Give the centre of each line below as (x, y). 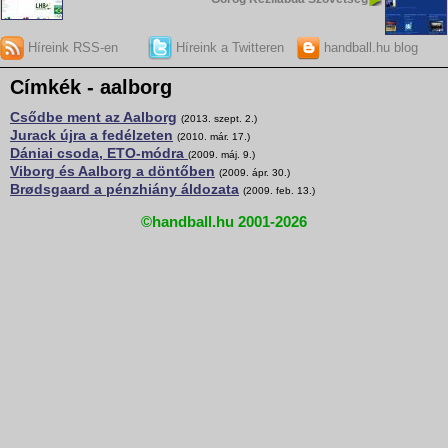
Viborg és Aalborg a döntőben (112, 171)
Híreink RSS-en (71, 47)
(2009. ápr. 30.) (254, 173)
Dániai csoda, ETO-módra (99, 153)
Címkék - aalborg (91, 87)
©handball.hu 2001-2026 (224, 221)
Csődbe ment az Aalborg (93, 117)
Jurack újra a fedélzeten (91, 135)
